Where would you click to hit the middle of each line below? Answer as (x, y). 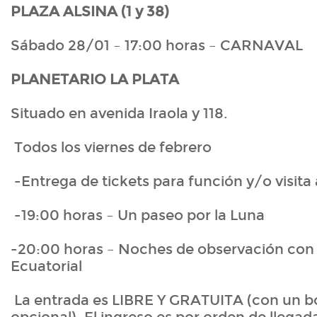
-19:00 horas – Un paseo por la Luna (138, 215)
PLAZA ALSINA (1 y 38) (90, 12)
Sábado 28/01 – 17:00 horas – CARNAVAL (157, 46)
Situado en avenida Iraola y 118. (119, 114)
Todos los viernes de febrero (111, 148)
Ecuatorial (46, 266)
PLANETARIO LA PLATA (95, 80)
